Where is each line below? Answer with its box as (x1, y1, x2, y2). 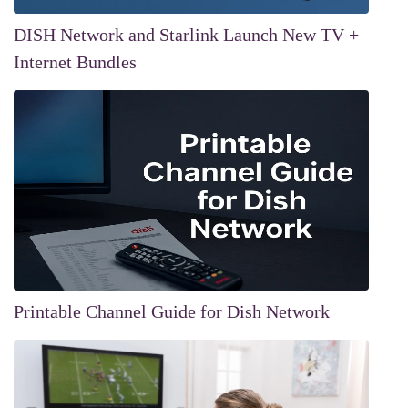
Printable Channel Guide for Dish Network (14, 301, 330, 321)
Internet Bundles (14, 51, 137, 72)
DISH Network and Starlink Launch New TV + (14, 24, 359, 45)
